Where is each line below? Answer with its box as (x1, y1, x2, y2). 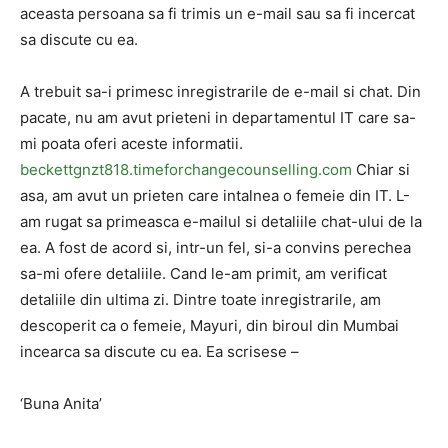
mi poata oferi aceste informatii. (20, 134, 243, 153)
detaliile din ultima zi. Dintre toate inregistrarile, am (20, 290, 381, 309)
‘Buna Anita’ (20, 394, 102, 413)
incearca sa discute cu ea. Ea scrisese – (20, 342, 299, 361)
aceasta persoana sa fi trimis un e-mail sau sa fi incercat (20, 4, 415, 23)
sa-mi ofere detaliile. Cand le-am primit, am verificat (20, 264, 387, 283)
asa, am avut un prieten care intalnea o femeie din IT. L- (20, 186, 410, 205)
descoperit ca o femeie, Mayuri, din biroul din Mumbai (20, 316, 399, 335)
